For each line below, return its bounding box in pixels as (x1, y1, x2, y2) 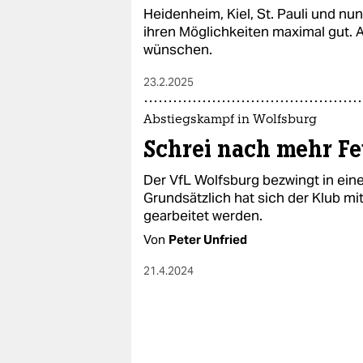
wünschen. (143, 41, 212, 58)
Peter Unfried (169, 232, 247, 247)
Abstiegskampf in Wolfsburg (143, 114, 317, 126)
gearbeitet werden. (143, 207, 263, 224)
